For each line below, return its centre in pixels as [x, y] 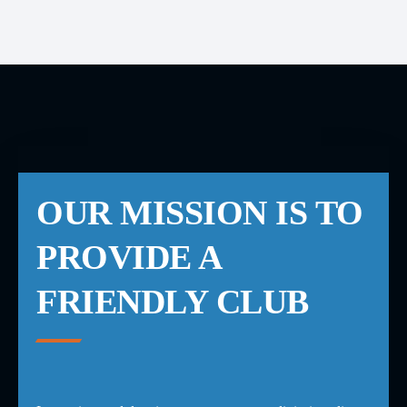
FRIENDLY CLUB [173, 302]
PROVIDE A [129, 257]
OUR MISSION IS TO [200, 213]
